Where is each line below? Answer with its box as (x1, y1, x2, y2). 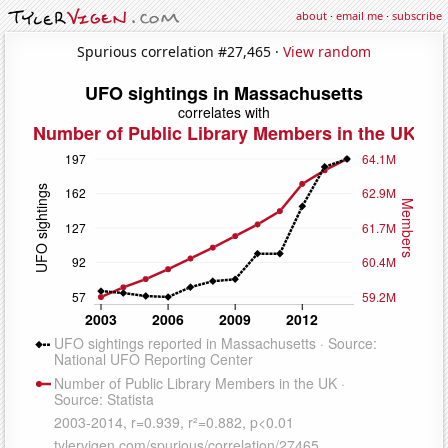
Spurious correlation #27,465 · (77, 41, 283, 61)
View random (283, 41, 371, 61)
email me (336, 8, 383, 23)
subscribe (392, 8, 442, 23)
